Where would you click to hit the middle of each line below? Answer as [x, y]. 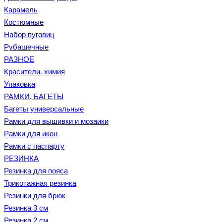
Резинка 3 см [26, 208]
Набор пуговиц [29, 34]
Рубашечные [26, 47]
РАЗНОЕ [19, 59]
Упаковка [20, 84]
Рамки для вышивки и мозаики [56, 121]
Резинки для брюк [35, 195]
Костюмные [24, 22]
